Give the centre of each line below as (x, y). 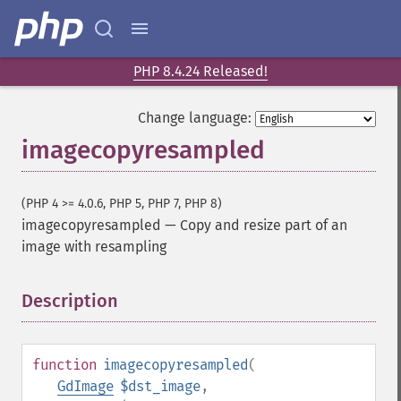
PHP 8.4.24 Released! (200, 71)
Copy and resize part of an (264, 225)
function (64, 365)
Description (70, 301)
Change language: (195, 118)
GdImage (85, 386)
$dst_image (160, 386)
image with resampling (94, 247)
